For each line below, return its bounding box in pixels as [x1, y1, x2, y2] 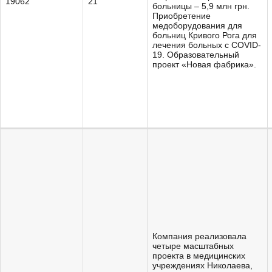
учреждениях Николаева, [152, 260, 253, 270]
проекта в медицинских [152, 251, 245, 260]
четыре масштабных [152, 241, 234, 251]
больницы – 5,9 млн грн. [152, 1, 250, 11]
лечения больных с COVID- [152, 40, 261, 50]
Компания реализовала [152, 231, 246, 241]
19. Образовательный [152, 50, 239, 59]
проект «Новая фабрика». [152, 59, 256, 69]
